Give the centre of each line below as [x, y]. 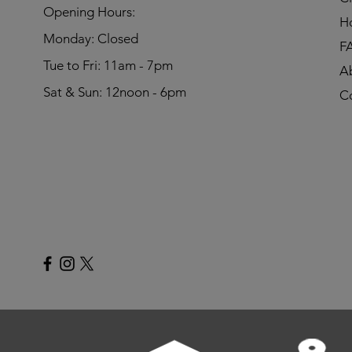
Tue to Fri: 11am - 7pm [108, 65]
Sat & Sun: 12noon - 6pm [114, 92]
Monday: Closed [90, 38]
